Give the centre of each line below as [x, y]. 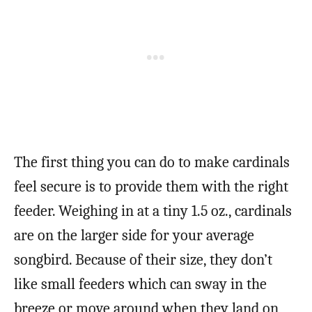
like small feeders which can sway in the [140, 284]
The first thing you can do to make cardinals [152, 162]
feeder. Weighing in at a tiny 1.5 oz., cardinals [153, 211]
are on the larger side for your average [134, 235]
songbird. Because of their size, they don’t [143, 259]
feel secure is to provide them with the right [151, 186]
